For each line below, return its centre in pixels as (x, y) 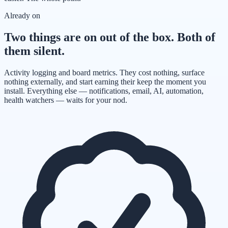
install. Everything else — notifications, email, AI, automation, (104, 91)
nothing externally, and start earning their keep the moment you (105, 82)
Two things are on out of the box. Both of (110, 37)
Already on (22, 16)
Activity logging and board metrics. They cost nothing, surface (104, 73)
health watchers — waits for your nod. (66, 100)
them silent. (34, 51)
